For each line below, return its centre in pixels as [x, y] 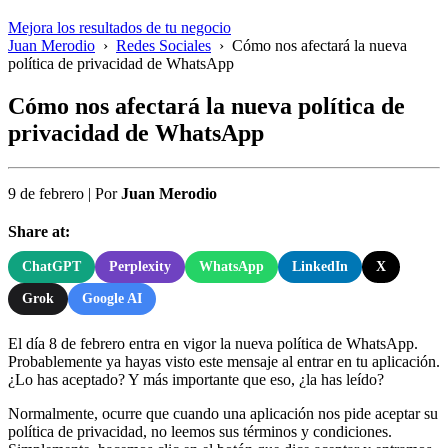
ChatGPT [51, 266]
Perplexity [140, 266]
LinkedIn [320, 266]
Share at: [39, 231]
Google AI [112, 298]
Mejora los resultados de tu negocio [119, 27]
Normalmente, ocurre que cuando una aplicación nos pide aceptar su [223, 413]
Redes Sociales [163, 45]
